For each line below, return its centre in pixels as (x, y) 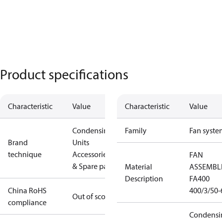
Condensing (92, 130)
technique (25, 154)
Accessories (91, 154)
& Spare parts (94, 166)
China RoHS (27, 190)
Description (144, 178)
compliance (27, 202)
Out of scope (93, 196)
